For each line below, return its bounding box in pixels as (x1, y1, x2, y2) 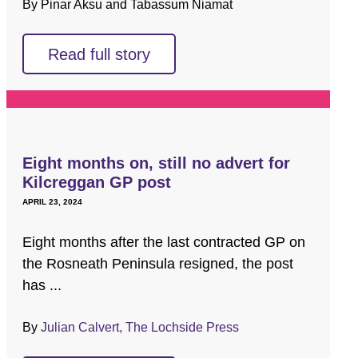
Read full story (48, 45, 151, 63)
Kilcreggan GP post (22, 173, 172, 191)
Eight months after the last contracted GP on (22, 233, 306, 250)
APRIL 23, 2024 (22, 197, 83, 206)
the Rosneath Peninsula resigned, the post (22, 255, 294, 272)
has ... (22, 276, 62, 293)
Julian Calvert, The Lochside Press (41, 320, 240, 334)
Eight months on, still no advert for (22, 153, 291, 172)
